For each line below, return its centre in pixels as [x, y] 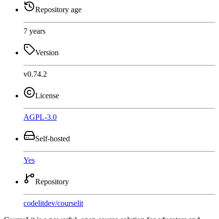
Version [47, 52]
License [47, 95]
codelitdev [39, 203]
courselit [70, 203]
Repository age [58, 9]
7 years [34, 31]
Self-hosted [53, 138]
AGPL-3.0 [40, 117]
